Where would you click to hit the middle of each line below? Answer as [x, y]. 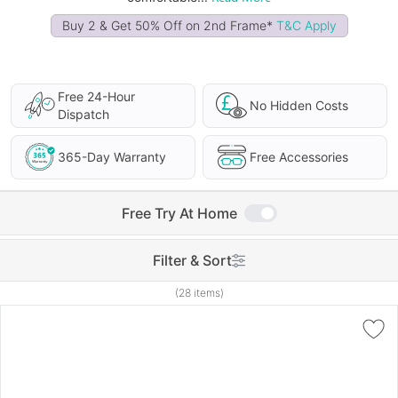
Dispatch [84, 114]
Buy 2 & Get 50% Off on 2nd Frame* [169, 25]
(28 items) [199, 293]
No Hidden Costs [299, 105]
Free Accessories [299, 157]
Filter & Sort [192, 260]
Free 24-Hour [96, 96]
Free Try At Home [179, 213]
